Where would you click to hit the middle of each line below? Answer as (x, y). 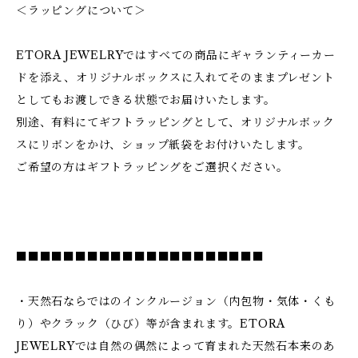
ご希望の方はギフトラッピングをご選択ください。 (152, 167)
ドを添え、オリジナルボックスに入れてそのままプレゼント (175, 78)
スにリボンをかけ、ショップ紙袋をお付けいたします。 (163, 145)
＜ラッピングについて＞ (81, 10)
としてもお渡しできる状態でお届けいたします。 (146, 100)
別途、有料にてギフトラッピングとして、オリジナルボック (175, 122)
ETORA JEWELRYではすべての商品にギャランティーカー (176, 55)
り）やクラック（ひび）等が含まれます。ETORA (151, 324)
